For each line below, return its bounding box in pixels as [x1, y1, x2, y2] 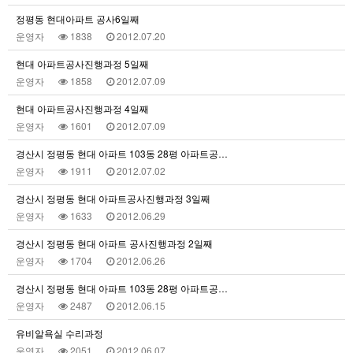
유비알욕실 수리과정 [16, 326, 103, 340]
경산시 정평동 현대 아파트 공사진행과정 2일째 [16, 236, 213, 250]
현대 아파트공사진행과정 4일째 [16, 102, 149, 115]
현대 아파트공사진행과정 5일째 [16, 57, 149, 70]
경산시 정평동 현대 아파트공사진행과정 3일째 [16, 191, 210, 205]
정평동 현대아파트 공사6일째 [16, 12, 139, 25]
